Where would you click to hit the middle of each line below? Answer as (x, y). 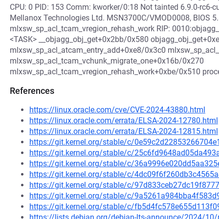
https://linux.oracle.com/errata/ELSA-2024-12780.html (124, 120)
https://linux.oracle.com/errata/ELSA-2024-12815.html (124, 131)
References (32, 91)
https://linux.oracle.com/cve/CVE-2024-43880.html (117, 110)
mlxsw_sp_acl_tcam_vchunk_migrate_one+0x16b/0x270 (107, 61)
